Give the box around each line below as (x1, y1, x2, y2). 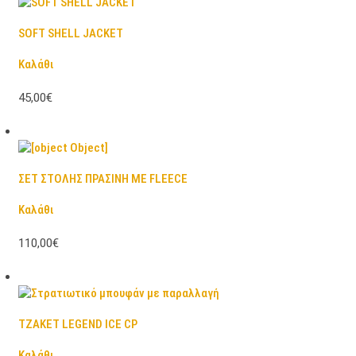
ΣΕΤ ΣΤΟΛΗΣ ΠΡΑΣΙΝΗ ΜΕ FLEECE (17, 171, 188, 186)
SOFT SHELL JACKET (17, 25, 123, 41)
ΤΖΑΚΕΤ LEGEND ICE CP (17, 316, 137, 331)
